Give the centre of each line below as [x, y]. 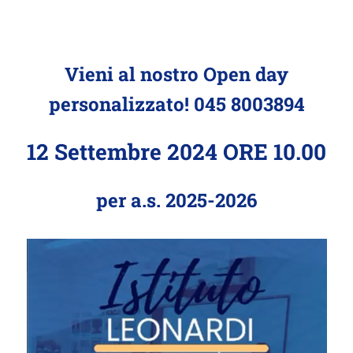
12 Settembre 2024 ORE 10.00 [176, 152]
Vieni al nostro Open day [176, 74]
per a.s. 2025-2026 [176, 200]
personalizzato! [121, 104]
